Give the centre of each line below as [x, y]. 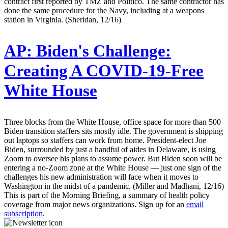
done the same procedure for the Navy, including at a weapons [104, 10]
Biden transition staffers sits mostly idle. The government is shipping [113, 131]
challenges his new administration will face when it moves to [101, 177]
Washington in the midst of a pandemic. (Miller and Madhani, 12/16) [114, 186]
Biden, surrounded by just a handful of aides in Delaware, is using [110, 149]
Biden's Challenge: [102, 51]
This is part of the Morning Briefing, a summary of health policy [107, 195]
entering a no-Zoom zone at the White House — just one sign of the [113, 167]
